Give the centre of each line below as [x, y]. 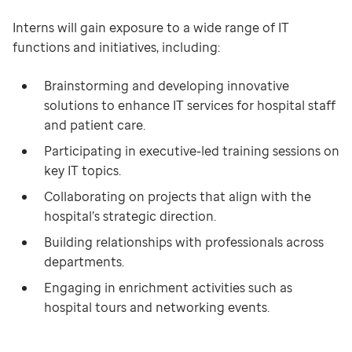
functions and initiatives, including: [116, 47]
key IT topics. [82, 170]
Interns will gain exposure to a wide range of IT [151, 27]
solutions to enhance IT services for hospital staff [190, 105]
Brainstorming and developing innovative [167, 86]
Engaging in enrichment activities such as [168, 288]
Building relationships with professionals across [184, 242]
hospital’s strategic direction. [130, 216]
